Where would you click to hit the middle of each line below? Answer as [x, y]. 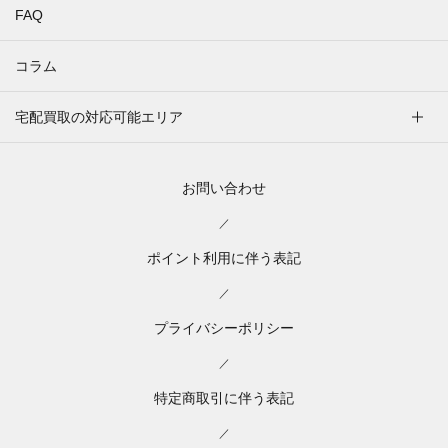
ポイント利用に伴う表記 [224, 257]
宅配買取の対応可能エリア [99, 116]
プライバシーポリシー [224, 327]
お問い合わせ [224, 187]
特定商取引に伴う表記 [224, 397]
